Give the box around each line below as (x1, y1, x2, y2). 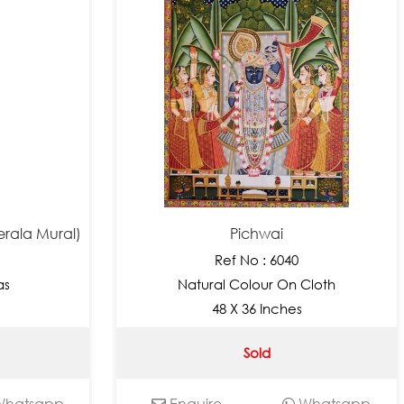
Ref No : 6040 (215, 251, 299, 268)
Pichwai (230, 224, 284, 243)
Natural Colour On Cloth (178, 275, 336, 292)
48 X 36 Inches (211, 299, 302, 317)
